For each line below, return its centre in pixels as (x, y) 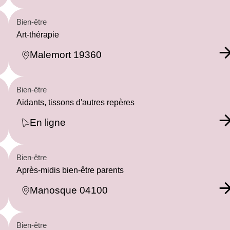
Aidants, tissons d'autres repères (75, 102)
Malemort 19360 (66, 55)
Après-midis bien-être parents (70, 170)
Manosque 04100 (69, 190)
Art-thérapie (38, 34)
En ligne (48, 123)
